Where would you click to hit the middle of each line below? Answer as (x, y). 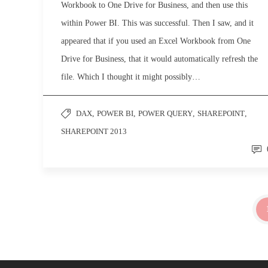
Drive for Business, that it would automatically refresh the (159, 59)
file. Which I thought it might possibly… (131, 77)
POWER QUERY (165, 113)
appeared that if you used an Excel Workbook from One (156, 41)
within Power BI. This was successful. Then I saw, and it (157, 23)
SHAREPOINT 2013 (94, 131)
